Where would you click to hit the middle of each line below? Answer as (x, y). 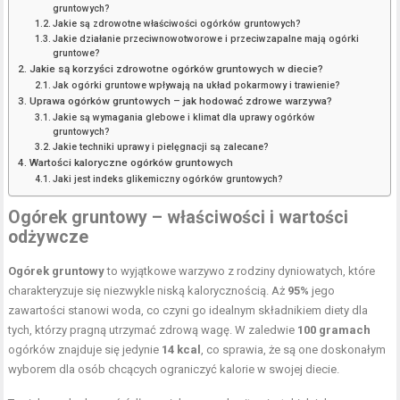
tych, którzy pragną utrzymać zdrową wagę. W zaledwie (153, 330)
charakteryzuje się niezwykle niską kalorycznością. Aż (148, 291)
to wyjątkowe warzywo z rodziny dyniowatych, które (240, 271)
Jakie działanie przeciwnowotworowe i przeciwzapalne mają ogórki (206, 39)
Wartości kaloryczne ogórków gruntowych (131, 162)
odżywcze (49, 237)
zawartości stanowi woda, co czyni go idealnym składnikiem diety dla (188, 310)
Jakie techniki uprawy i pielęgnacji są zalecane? (161, 147)
